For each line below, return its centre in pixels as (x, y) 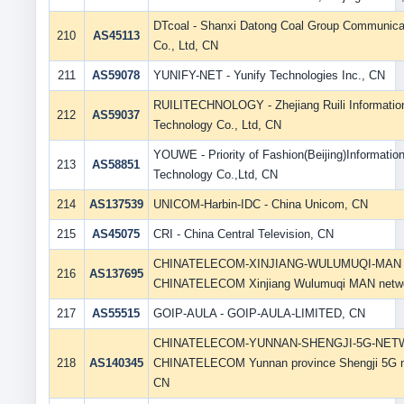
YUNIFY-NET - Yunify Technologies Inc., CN (269, 75)
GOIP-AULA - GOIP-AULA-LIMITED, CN (259, 313)
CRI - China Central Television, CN (243, 234)
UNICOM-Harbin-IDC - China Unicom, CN (260, 204)
